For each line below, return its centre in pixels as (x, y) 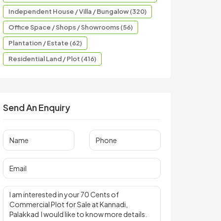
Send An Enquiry (37, 107)
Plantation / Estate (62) (45, 43)
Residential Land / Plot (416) (52, 59)
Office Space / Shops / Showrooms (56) (71, 27)
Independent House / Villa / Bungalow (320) (77, 11)
